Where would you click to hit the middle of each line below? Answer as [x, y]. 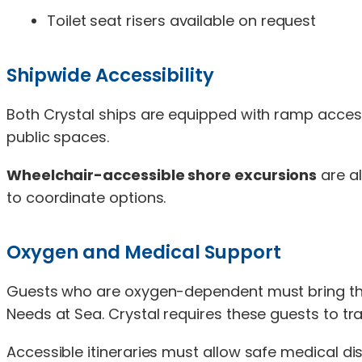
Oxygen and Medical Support [144, 252]
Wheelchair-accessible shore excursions [162, 175]
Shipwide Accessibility [110, 75]
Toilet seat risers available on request [182, 20]
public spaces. [58, 137]
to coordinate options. [86, 197]
